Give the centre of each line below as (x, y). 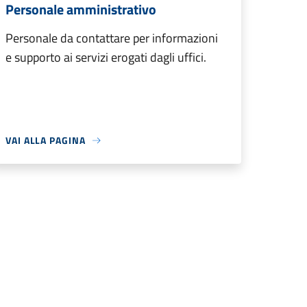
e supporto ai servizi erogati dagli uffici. (106, 57)
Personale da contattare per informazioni (112, 38)
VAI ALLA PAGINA (46, 140)
